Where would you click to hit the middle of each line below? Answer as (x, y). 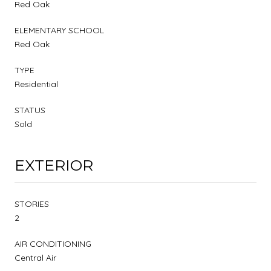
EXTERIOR (54, 165)
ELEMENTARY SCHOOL (59, 30)
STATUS (30, 110)
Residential (36, 84)
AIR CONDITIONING (53, 243)
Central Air (35, 257)
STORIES (32, 204)
